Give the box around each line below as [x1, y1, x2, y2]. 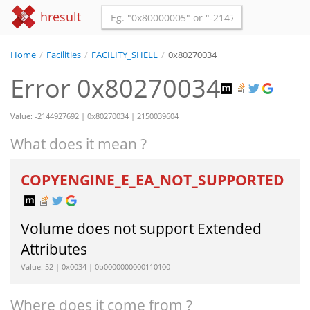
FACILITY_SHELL [91, 49, 158, 62]
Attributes [21, 239, 87, 259]
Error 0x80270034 [10, 71, 221, 106]
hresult [37, 8, 81, 26]
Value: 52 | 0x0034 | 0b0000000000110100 [21, 262, 170, 273]
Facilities [46, 49, 81, 62]
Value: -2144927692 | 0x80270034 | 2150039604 [10, 111, 179, 122]
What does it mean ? [10, 134, 147, 154]
